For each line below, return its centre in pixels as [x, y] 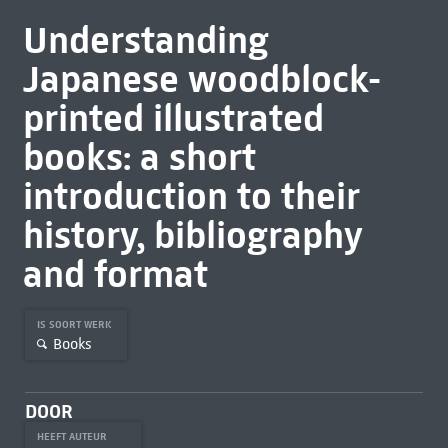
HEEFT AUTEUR [73, 436]
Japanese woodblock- [201, 79]
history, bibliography [192, 235]
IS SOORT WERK [75, 324]
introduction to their [191, 196]
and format [115, 274]
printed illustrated [173, 118]
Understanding [145, 40]
